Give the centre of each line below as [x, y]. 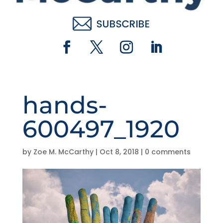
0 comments [167, 152]
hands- [64, 105]
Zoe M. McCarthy [63, 152]
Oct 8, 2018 [119, 152]
